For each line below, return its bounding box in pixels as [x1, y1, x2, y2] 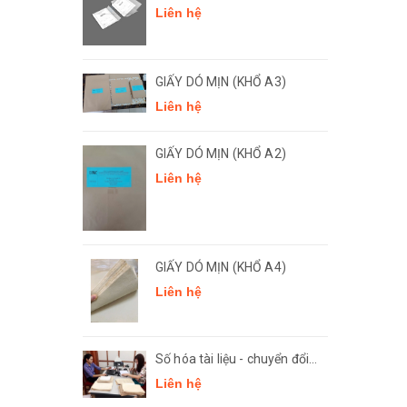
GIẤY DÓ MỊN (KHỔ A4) [155, 259, 286, 274]
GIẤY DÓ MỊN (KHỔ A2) [155, 146, 286, 162]
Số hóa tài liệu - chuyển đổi [155, 351, 309, 366]
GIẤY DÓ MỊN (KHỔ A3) [155, 74, 286, 90]
